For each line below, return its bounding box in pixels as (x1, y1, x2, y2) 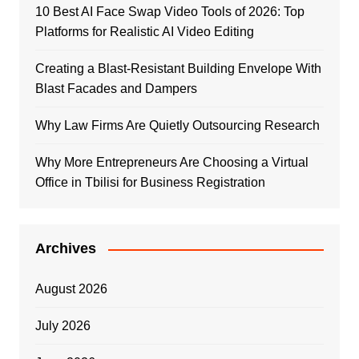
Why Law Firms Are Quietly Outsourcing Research (34, 119, 320, 132)
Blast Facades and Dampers (34, 82, 197, 95)
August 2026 (34, 282, 107, 296)
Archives (34, 240, 96, 256)
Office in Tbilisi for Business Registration (34, 175, 265, 189)
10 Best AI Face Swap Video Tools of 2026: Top (34, 5, 305, 18)
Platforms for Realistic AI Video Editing (34, 25, 254, 38)
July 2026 (34, 319, 91, 333)
